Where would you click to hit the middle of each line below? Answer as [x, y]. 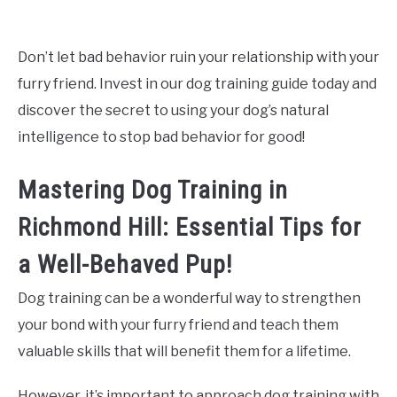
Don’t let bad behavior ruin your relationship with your [198, 58]
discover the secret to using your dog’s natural [173, 111]
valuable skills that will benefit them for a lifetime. [184, 351]
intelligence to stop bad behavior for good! [161, 137]
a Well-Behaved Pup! [125, 264]
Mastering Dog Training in [153, 190]
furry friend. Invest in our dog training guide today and [197, 84]
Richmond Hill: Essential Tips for [190, 227]
